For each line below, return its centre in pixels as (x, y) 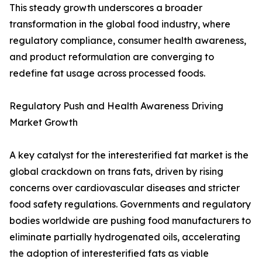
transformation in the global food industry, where (120, 24)
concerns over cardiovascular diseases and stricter (125, 188)
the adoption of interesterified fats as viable (109, 254)
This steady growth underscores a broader (106, 8)
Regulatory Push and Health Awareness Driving (116, 106)
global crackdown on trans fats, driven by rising (116, 172)
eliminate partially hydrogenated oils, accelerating (125, 237)
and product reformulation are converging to (112, 57)
